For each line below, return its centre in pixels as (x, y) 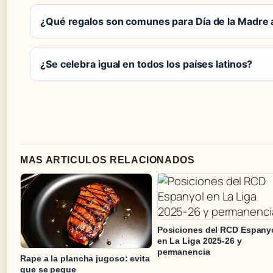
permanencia (183, 251)
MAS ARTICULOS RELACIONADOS (108, 160)
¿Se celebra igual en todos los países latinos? (147, 64)
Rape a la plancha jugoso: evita (85, 259)
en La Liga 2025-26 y (199, 240)
